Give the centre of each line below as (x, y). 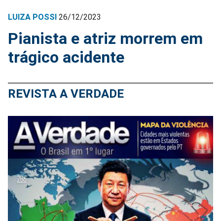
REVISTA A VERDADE (66, 94)
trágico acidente (66, 57)
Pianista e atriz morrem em (105, 39)
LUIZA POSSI (32, 17)
